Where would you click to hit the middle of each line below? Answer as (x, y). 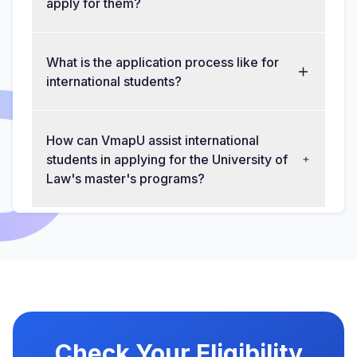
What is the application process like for (163, 63)
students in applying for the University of (167, 160)
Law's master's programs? (126, 179)
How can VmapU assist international (153, 141)
